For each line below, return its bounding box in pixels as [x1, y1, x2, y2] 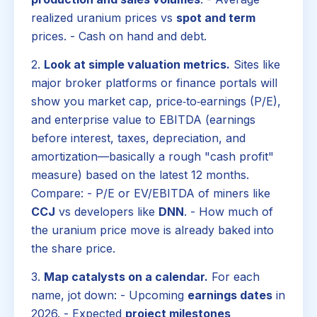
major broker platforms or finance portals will [31, 76, 277, 91]
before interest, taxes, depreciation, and [31, 131, 246, 146]
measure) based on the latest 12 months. [31, 168, 249, 183]
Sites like [230, 57, 280, 72]
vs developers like [55, 204, 158, 219]
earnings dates [188, 287, 272, 302]
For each [208, 269, 260, 284]
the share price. [31, 241, 115, 256]
